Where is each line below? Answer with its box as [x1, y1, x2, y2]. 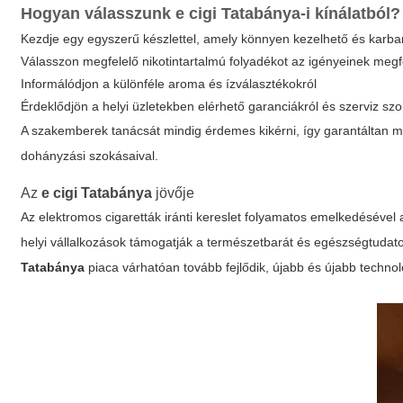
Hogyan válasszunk [21, 4, 176, 22]
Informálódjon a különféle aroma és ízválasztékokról [21, 76, 318, 91]
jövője [152, 185, 195, 201]
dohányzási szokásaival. [21, 148, 159, 163]
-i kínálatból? [300, 4, 401, 22]
